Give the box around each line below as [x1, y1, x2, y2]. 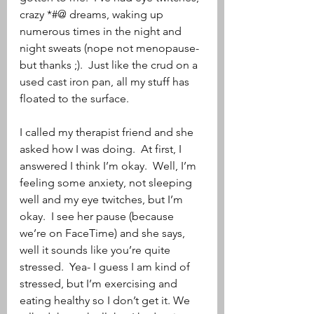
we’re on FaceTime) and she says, [20, 226, 188, 240]
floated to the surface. [20, 92, 129, 105]
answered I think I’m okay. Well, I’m [20, 159, 199, 172]
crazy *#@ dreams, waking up [20, 8, 166, 21]
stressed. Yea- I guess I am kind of [20, 260, 193, 273]
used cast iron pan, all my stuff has [20, 75, 192, 88]
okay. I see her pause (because [20, 210, 177, 223]
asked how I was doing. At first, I [20, 142, 184, 156]
